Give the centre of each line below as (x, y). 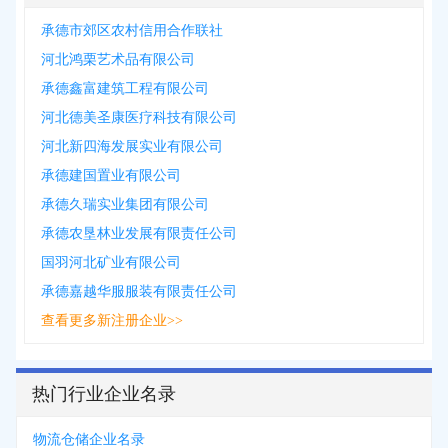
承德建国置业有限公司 (111, 175)
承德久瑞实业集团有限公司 (125, 204)
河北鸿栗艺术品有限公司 (118, 59)
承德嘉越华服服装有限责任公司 (139, 291)
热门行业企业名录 (104, 394)
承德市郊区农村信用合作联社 (132, 30)
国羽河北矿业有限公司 (111, 262)
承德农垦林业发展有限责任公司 (139, 233)
